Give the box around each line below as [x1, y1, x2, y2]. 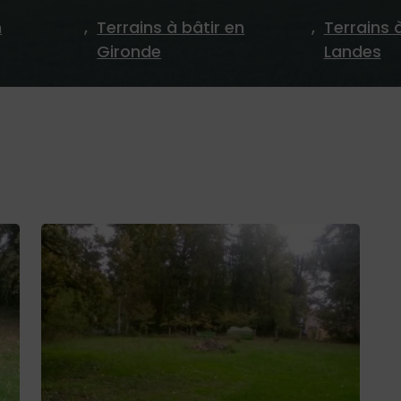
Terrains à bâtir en [97, 16, 245, 39]
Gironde [97, 40, 162, 64]
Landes [323, 40, 381, 64]
